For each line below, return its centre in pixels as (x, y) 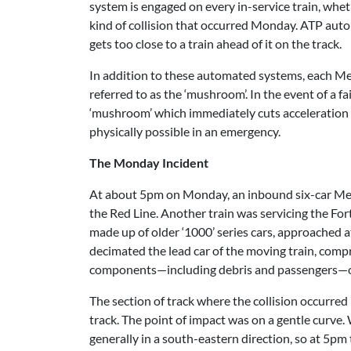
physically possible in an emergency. (185, 131)
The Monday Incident (149, 163)
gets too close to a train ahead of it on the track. (215, 43)
